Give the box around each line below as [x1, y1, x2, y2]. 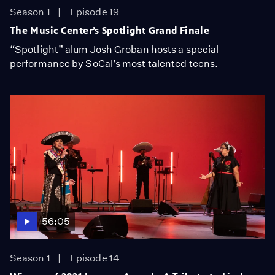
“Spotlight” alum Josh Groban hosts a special [10, 43, 219, 55]
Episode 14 [70, 252, 120, 264]
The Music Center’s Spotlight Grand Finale [10, 24, 210, 36]
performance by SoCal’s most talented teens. [10, 57, 219, 69]
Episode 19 [70, 6, 119, 18]
